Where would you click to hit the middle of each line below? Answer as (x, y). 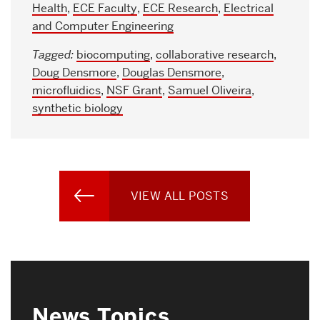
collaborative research (215, 54)
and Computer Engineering (103, 26)
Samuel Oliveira (210, 90)
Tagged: (54, 54)
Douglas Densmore (172, 72)
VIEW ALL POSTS (180, 196)
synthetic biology (77, 108)
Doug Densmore (74, 72)
